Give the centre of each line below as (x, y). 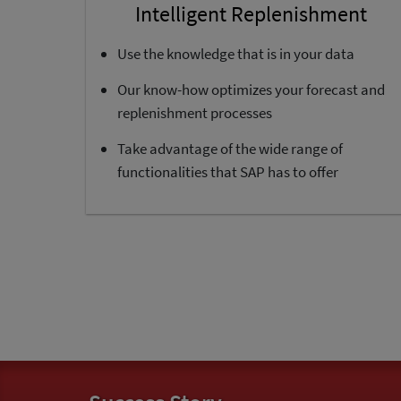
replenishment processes (195, 113)
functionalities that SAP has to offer (228, 172)
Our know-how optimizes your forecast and (251, 90)
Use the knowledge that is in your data (236, 54)
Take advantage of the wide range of (230, 149)
